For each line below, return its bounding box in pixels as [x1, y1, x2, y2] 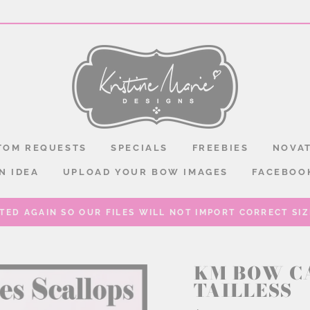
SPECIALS [111, 142, 169, 153]
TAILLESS [194, 277, 293, 304]
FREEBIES [192, 142, 249, 153]
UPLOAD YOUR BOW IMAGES [62, 166, 228, 177]
